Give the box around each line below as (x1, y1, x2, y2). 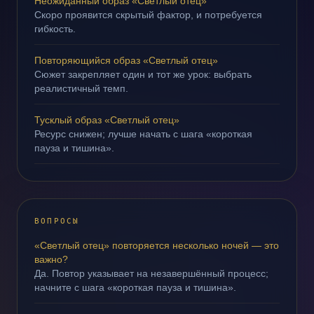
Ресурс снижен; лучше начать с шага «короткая (34, 128, 252, 139)
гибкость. (34, 23, 76, 34)
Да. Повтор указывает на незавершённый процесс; (34, 268, 268, 279)
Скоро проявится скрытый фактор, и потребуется (34, 9, 262, 20)
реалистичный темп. (34, 83, 128, 94)
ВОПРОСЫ (34, 217, 80, 226)
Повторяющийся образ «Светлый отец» (34, 55, 218, 66)
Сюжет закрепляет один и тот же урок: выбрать (34, 69, 252, 80)
